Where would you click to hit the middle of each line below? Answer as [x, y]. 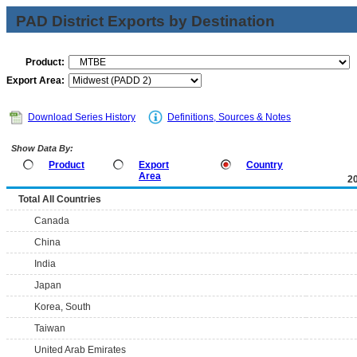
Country [265, 165]
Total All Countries [60, 199]
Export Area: [35, 80]
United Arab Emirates [80, 350]
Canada [52, 221]
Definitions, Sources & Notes [229, 117]
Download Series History [82, 117]
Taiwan [50, 328]
